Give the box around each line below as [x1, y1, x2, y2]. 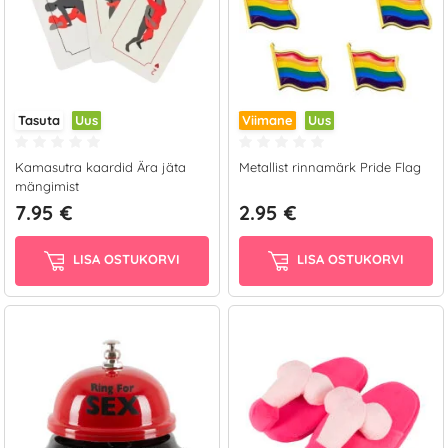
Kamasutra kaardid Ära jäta [15, 159, 186, 175]
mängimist [15, 178, 79, 194]
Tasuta [18, 112, 60, 128]
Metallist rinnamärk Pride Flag [239, 159, 421, 175]
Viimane [242, 112, 293, 128]
